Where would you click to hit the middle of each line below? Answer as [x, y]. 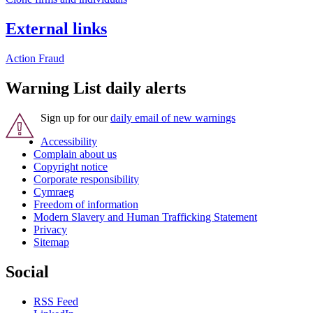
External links [56, 29]
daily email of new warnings [173, 118]
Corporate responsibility [86, 180]
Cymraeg [54, 192]
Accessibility [69, 142]
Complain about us [75, 154]
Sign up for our [75, 118]
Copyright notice [71, 167]
